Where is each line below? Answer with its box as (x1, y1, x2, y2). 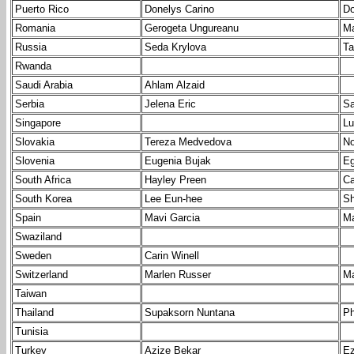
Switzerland (15, 269, 68, 281)
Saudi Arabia (15, 79, 73, 92)
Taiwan (15, 288, 47, 300)
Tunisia (15, 326, 48, 338)
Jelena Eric (145, 98, 196, 111)
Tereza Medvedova (145, 136, 232, 149)
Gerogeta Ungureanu (145, 22, 239, 35)
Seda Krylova (145, 41, 206, 54)
